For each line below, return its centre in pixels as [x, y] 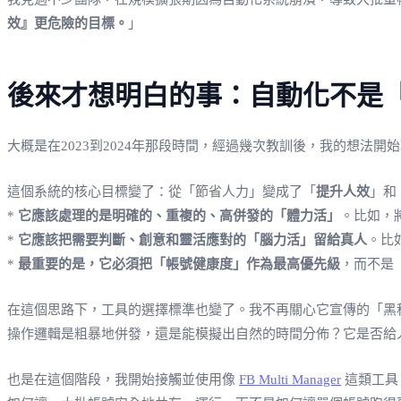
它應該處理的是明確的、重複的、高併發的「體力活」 [179, 215]
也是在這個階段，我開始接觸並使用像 [123, 379]
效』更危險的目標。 [68, 23]
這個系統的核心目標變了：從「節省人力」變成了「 [162, 191]
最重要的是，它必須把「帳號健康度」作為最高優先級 [179, 264]
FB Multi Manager [290, 379]
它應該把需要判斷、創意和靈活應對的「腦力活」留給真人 [192, 239]
